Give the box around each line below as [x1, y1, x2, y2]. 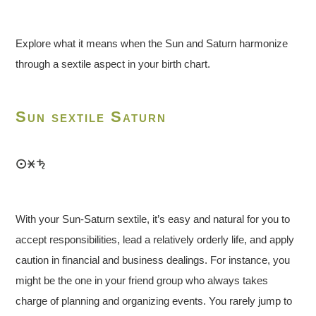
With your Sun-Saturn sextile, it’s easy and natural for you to [16, 213, 291, 226]
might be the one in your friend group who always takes [16, 274, 269, 287]
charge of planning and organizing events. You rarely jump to [16, 295, 293, 308]
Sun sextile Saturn [16, 108, 167, 126]
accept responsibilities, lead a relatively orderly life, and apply [16, 233, 295, 246]
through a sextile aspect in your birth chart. [16, 58, 211, 70]
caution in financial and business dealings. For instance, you [16, 254, 291, 267]
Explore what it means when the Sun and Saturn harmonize [16, 37, 288, 49]
